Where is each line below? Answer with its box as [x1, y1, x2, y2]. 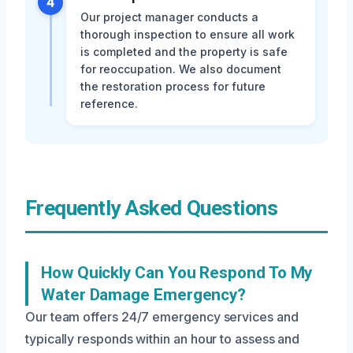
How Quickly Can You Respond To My [41, 263, 313, 283]
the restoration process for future [80, 80, 266, 94]
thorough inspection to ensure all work [80, 28, 295, 42]
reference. [80, 97, 138, 111]
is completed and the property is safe [80, 45, 288, 59]
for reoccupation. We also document [80, 62, 281, 76]
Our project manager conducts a [80, 10, 258, 24]
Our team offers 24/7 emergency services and [25, 309, 299, 325]
